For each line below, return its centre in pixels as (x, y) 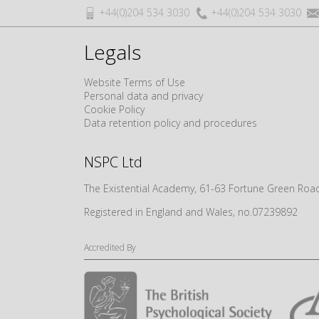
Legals (113, 52)
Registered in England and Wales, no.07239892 (191, 211)
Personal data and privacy (143, 95)
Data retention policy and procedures (171, 122)
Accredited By (110, 247)
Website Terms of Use (135, 82)
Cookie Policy (114, 109)
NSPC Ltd (113, 162)
